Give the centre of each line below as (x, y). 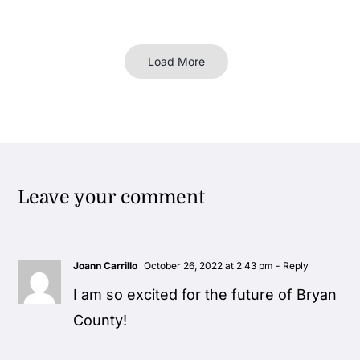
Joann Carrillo (106, 265)
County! (100, 320)
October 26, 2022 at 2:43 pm (208, 265)
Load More (176, 61)
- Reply (291, 265)
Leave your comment (112, 197)
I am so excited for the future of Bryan (205, 294)
